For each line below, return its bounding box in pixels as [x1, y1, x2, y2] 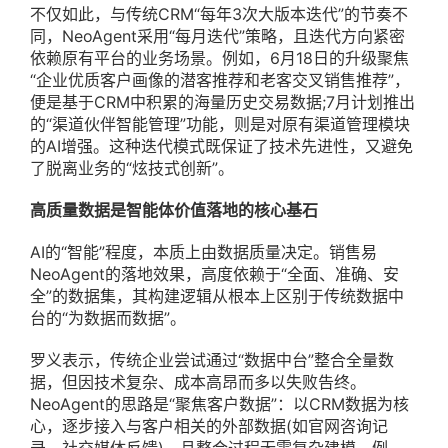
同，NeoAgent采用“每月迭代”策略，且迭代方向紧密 [30, 26, 405, 47]
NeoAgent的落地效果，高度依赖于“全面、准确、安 [30, 264, 399, 285]
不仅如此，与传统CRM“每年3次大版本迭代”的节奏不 [30, 4, 408, 25]
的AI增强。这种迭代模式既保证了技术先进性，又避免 [30, 136, 413, 157]
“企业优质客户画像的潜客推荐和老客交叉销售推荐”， [30, 70, 410, 91]
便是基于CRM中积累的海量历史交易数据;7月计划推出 [30, 92, 415, 113]
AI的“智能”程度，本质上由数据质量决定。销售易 [30, 242, 377, 263]
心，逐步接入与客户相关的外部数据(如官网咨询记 [30, 416, 388, 437]
